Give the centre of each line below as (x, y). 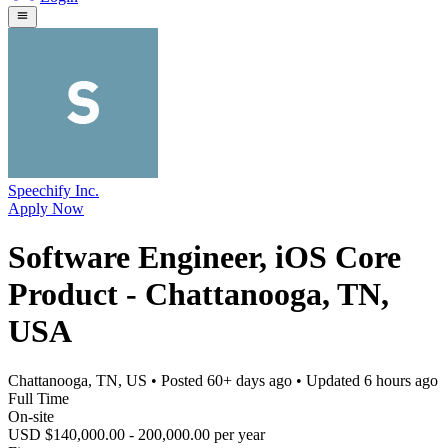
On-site (31, 416)
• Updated (328, 380)
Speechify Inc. (53, 190)
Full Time (38, 398)
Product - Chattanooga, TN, (198, 294)
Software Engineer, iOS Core (204, 257)
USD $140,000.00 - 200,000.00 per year (136, 434)
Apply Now (46, 208)
